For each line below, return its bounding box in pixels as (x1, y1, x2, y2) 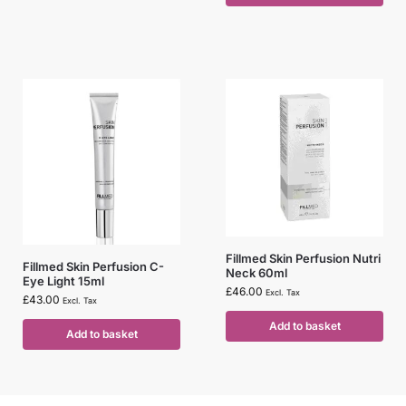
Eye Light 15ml (23, 274, 104, 289)
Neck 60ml (226, 266, 287, 281)
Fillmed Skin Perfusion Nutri (226, 251, 381, 266)
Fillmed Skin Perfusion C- (23, 259, 164, 275)
